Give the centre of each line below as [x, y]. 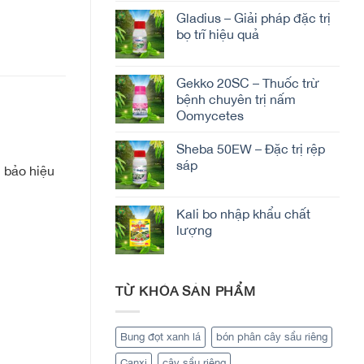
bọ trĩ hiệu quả [218, 35]
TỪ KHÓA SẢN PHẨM [186, 291]
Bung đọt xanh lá [160, 336]
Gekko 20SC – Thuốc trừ [248, 83]
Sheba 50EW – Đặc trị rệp [251, 149]
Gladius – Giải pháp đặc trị [253, 18]
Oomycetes [210, 116]
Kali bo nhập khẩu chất [243, 214]
